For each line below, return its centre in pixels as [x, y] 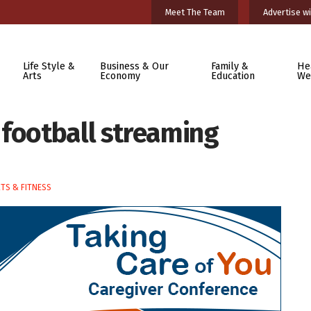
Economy [120, 76]
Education [233, 76]
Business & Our [135, 66]
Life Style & [49, 66]
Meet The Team [195, 12]
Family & [229, 66]
